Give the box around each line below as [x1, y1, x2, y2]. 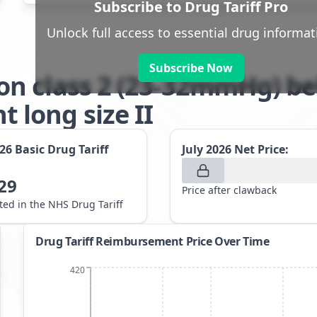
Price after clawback [182, 183, 277, 197]
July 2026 [182, 142, 231, 157]
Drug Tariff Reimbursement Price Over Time [35, 234, 270, 249]
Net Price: [234, 142, 289, 157]
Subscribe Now [149, 60, 233, 76]
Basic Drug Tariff [14, 142, 108, 157]
